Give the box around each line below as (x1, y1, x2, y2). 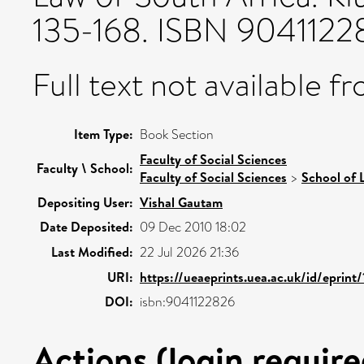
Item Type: (74, 125, 133, 143)
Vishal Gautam (140, 193, 223, 211)
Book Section (140, 125, 214, 144)
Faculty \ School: (37, 159, 133, 177)
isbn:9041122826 (140, 292, 235, 311)
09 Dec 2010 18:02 (140, 218, 246, 236)
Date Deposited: (40, 218, 133, 236)
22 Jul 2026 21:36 (140, 243, 239, 262)
